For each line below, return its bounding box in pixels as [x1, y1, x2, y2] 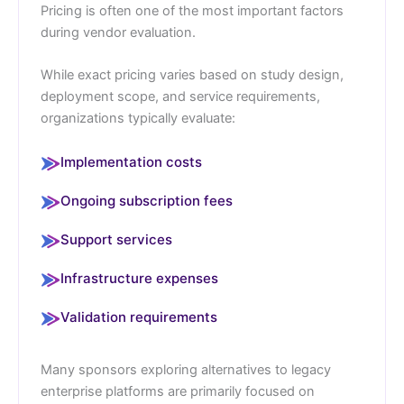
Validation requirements [60, 308, 217, 326]
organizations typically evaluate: [41, 110, 235, 127]
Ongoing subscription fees [60, 192, 233, 210]
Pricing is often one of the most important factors [41, 3, 344, 20]
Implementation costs [60, 153, 202, 171]
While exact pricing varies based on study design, [41, 67, 344, 84]
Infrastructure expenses [60, 270, 218, 288]
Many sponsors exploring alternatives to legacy [41, 362, 331, 379]
